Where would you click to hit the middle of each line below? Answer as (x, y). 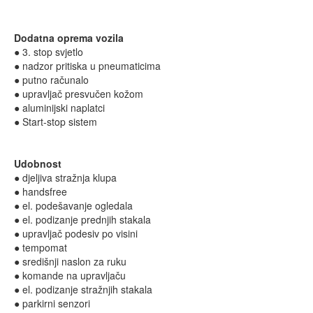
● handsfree (41, 191)
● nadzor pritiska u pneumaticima (87, 66)
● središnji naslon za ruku (70, 261)
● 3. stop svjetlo (49, 52)
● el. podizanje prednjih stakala (82, 219)
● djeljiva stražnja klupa (65, 177)
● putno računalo (51, 80)
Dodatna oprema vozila (69, 38)
